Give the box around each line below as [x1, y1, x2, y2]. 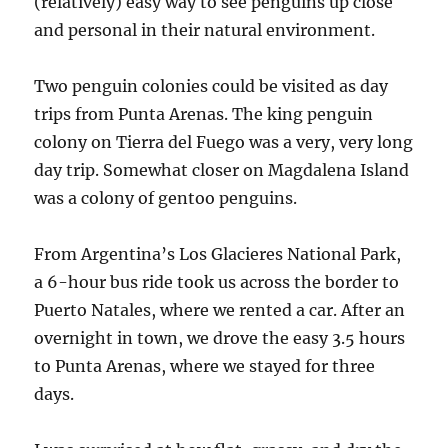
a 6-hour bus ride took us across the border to [34, 271, 400, 292]
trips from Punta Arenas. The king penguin [34, 103, 374, 124]
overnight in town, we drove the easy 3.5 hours [34, 327, 406, 348]
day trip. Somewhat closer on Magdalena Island [34, 159, 410, 180]
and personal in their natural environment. [34, 19, 376, 40]
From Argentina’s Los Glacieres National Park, [34, 243, 402, 264]
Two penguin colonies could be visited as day [34, 75, 389, 96]
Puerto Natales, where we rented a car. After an [34, 299, 406, 320]
